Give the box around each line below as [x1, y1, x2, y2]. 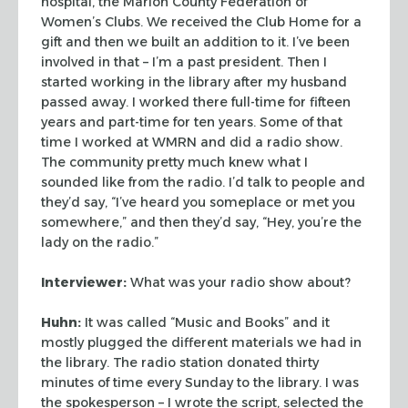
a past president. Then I [172, 53, 327, 70]
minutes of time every [41, 373, 181, 391]
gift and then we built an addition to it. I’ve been [41, 33, 350, 50]
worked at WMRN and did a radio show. [78, 133, 342, 150]
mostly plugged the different [41, 333, 228, 351]
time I [41, 133, 78, 150]
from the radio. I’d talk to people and [125, 173, 365, 190]
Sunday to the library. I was [181, 373, 359, 391]
